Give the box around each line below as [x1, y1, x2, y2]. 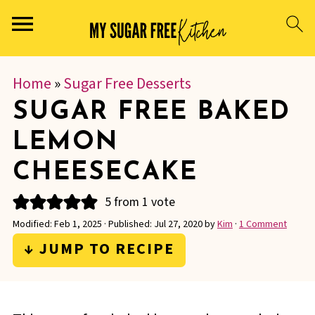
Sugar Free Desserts [63, 72, 191, 95]
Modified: [12, 217, 54, 231]
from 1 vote [110, 193, 175, 211]
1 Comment [238, 217, 287, 231]
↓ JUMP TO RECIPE [23, 238, 174, 260]
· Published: [101, 217, 154, 231]
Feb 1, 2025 [53, 217, 102, 231]
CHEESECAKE [12, 160, 198, 186]
